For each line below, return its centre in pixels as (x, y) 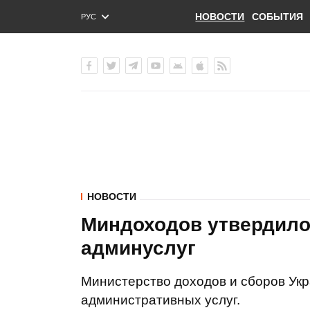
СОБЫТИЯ (277, 17)
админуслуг (138, 248)
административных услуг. (161, 300)
